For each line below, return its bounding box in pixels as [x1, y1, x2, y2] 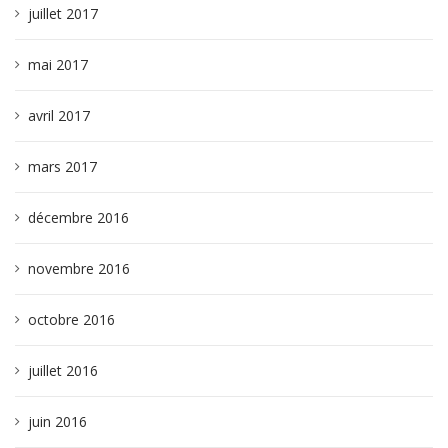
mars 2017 [28, 157, 97, 176]
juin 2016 [28, 412, 87, 431]
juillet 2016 [28, 361, 98, 380]
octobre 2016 [28, 310, 115, 329]
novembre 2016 [28, 259, 130, 278]
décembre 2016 [28, 208, 129, 227]
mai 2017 [28, 55, 88, 74]
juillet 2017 [28, 4, 98, 23]
